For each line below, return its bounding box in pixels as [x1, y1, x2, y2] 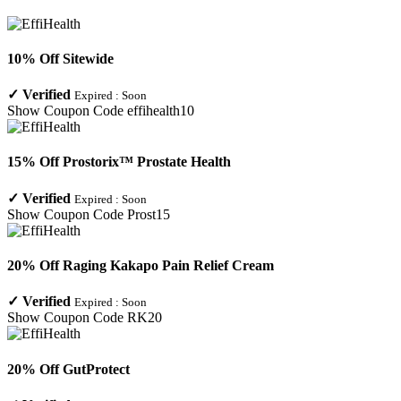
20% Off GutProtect [7, 361, 130, 377]
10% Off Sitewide [7, 50, 114, 66]
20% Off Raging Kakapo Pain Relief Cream [7, 257, 274, 273]
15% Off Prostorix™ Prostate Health [7, 154, 231, 170]
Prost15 [127, 206, 170, 222]
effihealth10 [127, 103, 194, 119]
